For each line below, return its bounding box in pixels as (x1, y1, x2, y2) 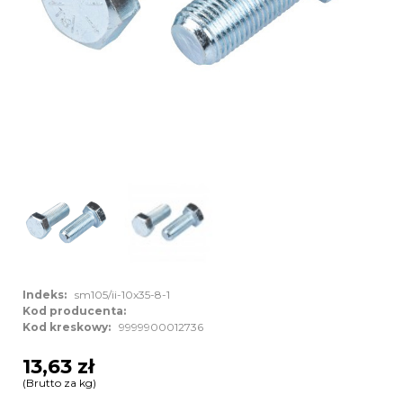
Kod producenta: (22, 304, 131, 318)
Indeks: (22, 288, 72, 302)
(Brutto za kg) (22, 375, 96, 390)
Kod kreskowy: (22, 320, 116, 335)
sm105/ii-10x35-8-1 (72, 288, 170, 302)
